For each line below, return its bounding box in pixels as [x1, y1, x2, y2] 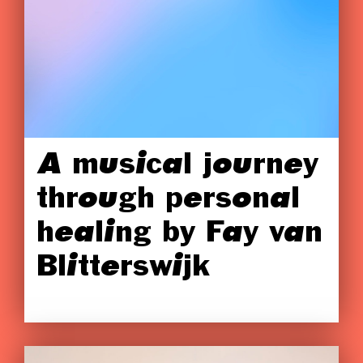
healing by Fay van [36, 220, 322, 250]
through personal [36, 186, 300, 216]
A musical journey [36, 152, 318, 181]
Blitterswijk [36, 254, 210, 284]
